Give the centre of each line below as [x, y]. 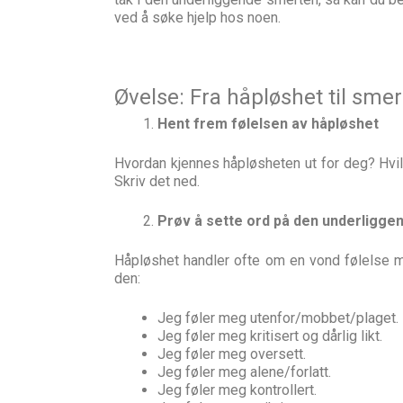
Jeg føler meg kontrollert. [237, 390]
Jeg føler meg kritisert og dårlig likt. [270, 336]
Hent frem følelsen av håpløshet [268, 124]
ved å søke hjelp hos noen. [197, 18]
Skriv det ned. [157, 181]
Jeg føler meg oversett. [232, 354]
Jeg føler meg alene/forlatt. [244, 372]
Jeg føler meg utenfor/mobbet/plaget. [278, 318]
